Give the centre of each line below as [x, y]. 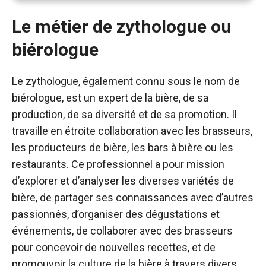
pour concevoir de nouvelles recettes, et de [114, 247]
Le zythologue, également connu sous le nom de [126, 81]
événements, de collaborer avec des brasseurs [122, 231]
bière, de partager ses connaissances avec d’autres [133, 197]
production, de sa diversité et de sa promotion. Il [124, 114]
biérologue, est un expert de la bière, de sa [110, 98]
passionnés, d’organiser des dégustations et [116, 214]
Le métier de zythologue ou [122, 26]
